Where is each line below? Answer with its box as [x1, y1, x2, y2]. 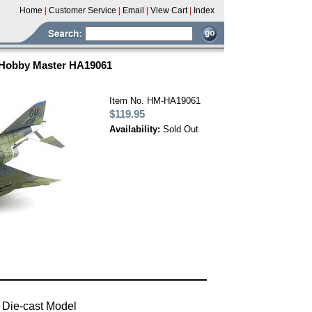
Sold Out [163, 124, 198, 134]
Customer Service [49, 6, 116, 15]
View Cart [150, 6, 187, 15]
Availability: [109, 124, 163, 134]
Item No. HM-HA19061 [109, 95, 201, 106]
